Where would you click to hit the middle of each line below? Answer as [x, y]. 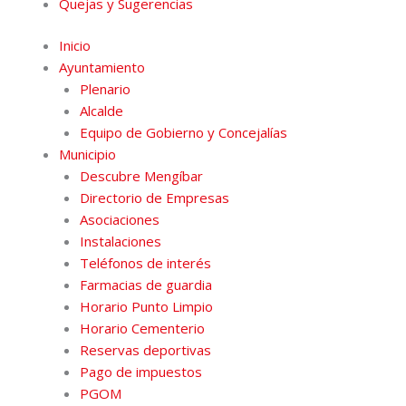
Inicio [75, 46]
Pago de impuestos [140, 372]
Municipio [87, 155]
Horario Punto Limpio [146, 307]
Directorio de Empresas [154, 198]
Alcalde [101, 111]
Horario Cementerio [142, 329]
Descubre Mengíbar [141, 176]
